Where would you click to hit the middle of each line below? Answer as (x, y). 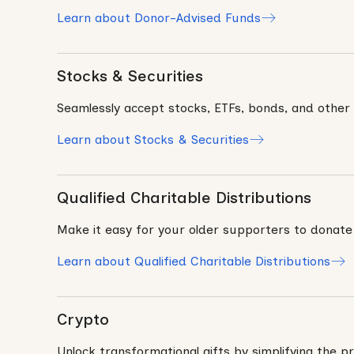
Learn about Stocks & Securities (153, 140)
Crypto (83, 320)
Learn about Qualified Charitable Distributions (194, 262)
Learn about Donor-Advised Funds (159, 18)
